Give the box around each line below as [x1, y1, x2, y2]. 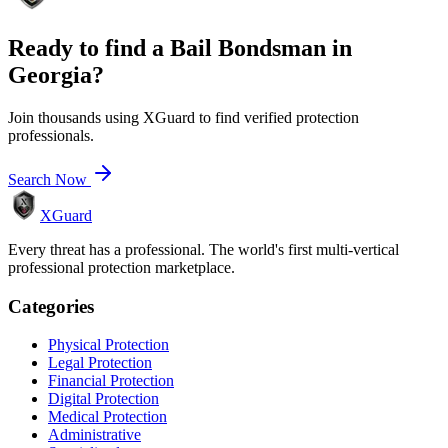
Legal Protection [48, 354, 152, 372]
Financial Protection [48, 372, 174, 390]
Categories [8, 295, 94, 317]
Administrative [48, 426, 141, 444]
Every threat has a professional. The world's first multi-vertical [8, 240, 399, 258]
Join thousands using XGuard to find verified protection [8, 108, 359, 126]
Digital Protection [48, 390, 159, 408]
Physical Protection [48, 336, 169, 354]
